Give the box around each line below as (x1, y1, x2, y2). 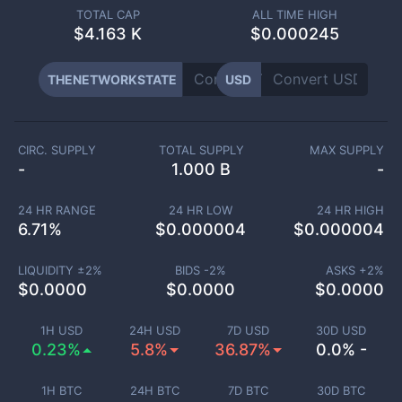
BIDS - (175, 263, 210, 277)
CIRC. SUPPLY (18, 143, 96, 157)
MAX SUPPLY (310, 143, 385, 157)
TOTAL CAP (75, 7, 140, 22)
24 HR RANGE (17, 203, 96, 217)
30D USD (316, 323, 366, 337)
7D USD (226, 323, 269, 337)
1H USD (39, 323, 83, 337)
